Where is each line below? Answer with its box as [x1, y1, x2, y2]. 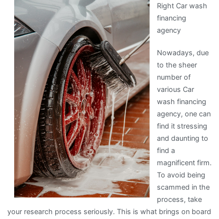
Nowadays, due [156, 48, 209, 57]
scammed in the [156, 182, 210, 191]
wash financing [156, 97, 206, 106]
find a [156, 146, 175, 154]
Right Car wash [156, 1, 207, 10]
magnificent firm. [156, 158, 212, 167]
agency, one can [156, 109, 211, 118]
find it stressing [156, 121, 207, 130]
